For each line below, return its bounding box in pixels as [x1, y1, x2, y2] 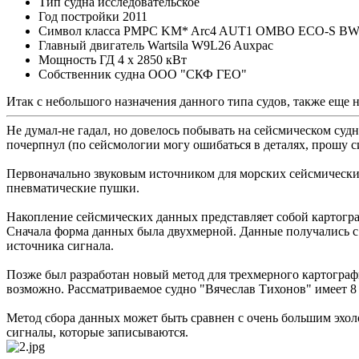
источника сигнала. [6, 239, 114, 253]
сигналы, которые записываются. [6, 325, 188, 340]
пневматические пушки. [6, 181, 139, 196]
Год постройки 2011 [38, 10, 147, 24]
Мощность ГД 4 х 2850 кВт [38, 53, 187, 67]
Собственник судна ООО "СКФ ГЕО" [38, 67, 247, 82]
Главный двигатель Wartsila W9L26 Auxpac [38, 38, 273, 53]
